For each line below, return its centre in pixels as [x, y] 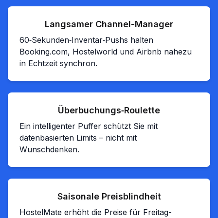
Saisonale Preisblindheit [109, 197]
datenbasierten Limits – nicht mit [78, 138]
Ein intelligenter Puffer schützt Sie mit [89, 126]
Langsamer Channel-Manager [109, 24]
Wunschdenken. [49, 150]
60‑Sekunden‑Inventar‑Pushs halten [86, 40]
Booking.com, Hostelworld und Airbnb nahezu [106, 52]
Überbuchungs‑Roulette [109, 110]
